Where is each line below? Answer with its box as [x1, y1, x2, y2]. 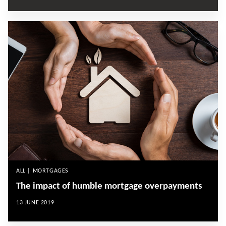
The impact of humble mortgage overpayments [16, 181, 202, 191]
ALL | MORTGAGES [16, 167, 69, 174]
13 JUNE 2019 [16, 199, 54, 206]
